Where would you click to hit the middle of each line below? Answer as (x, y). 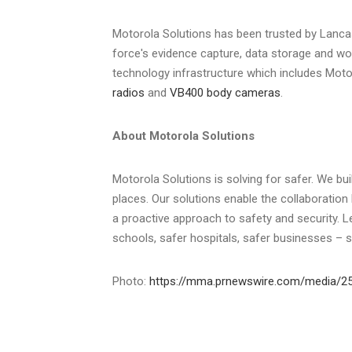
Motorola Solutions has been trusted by (216, 33)
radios (128, 92)
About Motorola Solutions (183, 136)
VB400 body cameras (225, 92)
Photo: (131, 281)
